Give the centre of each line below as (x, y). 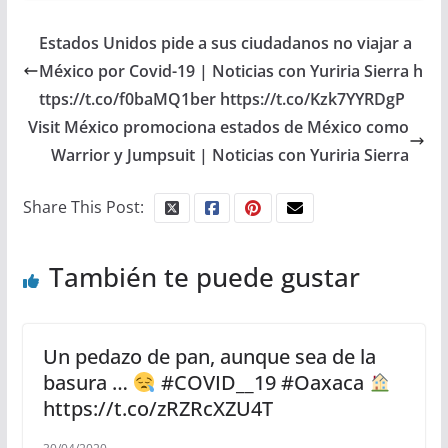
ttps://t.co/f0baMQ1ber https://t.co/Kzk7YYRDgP (221, 99)
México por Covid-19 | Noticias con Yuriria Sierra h (230, 71)
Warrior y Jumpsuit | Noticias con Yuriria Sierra (230, 155)
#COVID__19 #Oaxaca (262, 383)
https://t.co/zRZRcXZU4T (157, 409)
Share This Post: (83, 207)
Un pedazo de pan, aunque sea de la (209, 357)
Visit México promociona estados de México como (219, 127)
